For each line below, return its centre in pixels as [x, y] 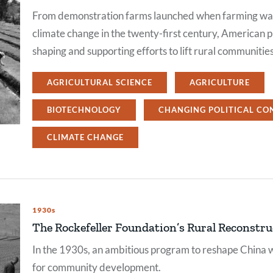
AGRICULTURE [220, 82]
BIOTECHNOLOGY [84, 110]
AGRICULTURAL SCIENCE [100, 82]
